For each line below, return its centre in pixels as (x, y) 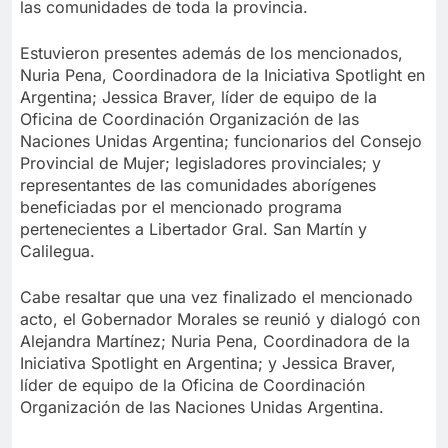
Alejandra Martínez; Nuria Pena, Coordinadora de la (215, 341)
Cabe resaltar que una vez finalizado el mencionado (216, 297)
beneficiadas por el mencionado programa (181, 207)
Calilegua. (57, 251)
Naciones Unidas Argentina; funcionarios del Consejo (221, 141)
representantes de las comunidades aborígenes (198, 185)
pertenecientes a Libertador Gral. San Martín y (193, 229)
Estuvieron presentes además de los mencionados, (211, 53)
